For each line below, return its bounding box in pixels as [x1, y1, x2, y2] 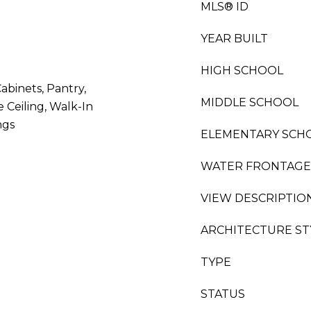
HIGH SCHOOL [201, 64, 283, 77]
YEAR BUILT [201, 32, 268, 45]
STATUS [201, 287, 245, 301]
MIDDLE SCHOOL [201, 96, 299, 109]
